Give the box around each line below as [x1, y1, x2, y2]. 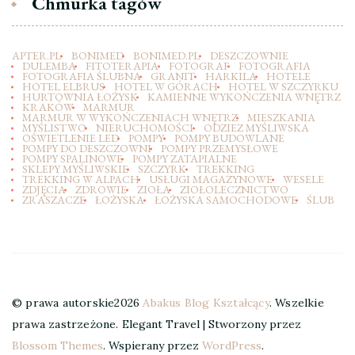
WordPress [202, 338, 261, 353]
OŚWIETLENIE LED [21, 131, 119, 146]
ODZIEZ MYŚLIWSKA [203, 120, 309, 136]
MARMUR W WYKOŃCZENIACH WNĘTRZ [21, 110, 238, 125]
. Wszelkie [269, 296, 324, 311]
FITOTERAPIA [86, 59, 158, 74]
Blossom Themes [12, 338, 103, 353]
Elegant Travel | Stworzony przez [118, 317, 301, 332]
